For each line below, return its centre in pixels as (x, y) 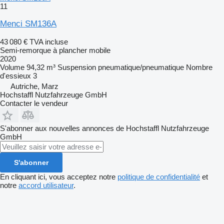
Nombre (199, 67)
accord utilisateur (46, 185)
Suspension (77, 67)
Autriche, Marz (34, 86)
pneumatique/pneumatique (141, 67)
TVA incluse (49, 41)
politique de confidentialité (159, 176)
